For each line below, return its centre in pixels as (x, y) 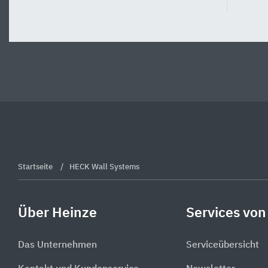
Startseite (36, 167)
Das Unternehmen (57, 245)
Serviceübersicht (223, 245)
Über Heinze (57, 213)
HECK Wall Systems (104, 167)
